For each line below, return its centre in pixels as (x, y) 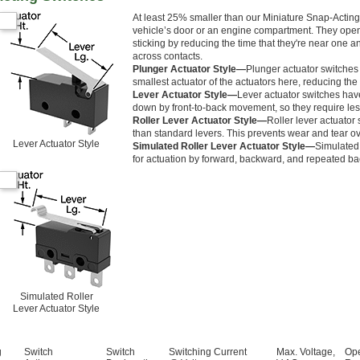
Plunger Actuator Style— (189, 70)
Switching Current (208, 352)
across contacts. (168, 57)
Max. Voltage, (306, 352)
